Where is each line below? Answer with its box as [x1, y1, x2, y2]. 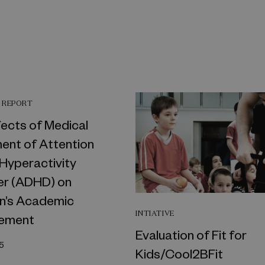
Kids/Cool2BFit [135, 244, 224, 261]
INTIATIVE [135, 208, 174, 218]
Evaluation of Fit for [135, 225, 247, 243]
